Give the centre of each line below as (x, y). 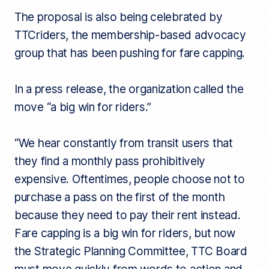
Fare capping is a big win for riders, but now (125, 234)
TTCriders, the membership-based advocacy (130, 35)
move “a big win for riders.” (83, 107)
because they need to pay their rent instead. (127, 216)
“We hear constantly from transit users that (123, 144)
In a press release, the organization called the (129, 89)
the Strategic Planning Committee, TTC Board (131, 252)
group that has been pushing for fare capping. (130, 53)
